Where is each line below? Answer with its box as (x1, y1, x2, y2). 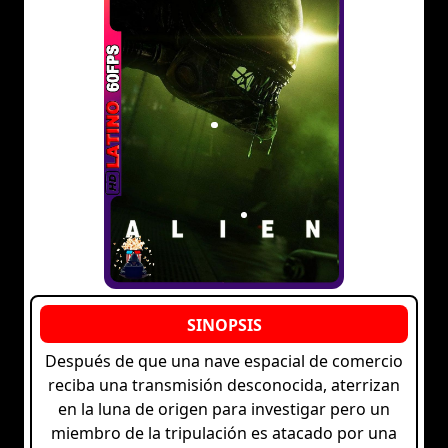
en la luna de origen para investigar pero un (58, 398, 390, 421)
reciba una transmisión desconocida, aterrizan (48, 374, 400, 397)
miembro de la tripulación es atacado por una (51, 422, 397, 445)
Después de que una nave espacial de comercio (45, 350, 403, 373)
